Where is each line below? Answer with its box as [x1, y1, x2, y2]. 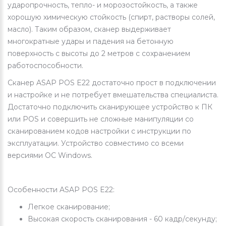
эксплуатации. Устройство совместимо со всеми [8, 139, 184, 148]
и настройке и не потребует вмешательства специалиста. [8, 90, 218, 100]
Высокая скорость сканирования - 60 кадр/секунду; [28, 214, 217, 224]
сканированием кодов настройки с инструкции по [8, 127, 191, 136]
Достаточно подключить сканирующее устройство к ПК [8, 102, 212, 112]
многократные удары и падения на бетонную [8, 37, 174, 46]
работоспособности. [8, 61, 83, 71]
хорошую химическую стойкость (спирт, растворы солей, [8, 13, 215, 22]
